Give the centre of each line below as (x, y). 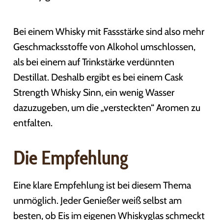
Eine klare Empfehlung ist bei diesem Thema (102, 185)
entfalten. (33, 123)
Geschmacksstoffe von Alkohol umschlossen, (104, 46)
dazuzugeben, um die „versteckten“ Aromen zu (107, 107)
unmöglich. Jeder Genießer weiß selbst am (97, 200)
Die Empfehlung (70, 157)
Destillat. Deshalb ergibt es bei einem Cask (98, 77)
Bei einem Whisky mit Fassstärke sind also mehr (109, 31)
